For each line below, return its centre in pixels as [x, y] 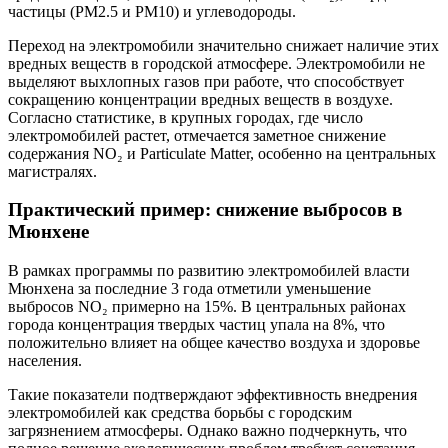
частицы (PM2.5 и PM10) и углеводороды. [152, 11]
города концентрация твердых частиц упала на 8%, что [196, 325]
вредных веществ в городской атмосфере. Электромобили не [216, 63]
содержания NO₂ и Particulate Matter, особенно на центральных [222, 153]
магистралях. [52, 171]
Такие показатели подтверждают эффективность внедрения [212, 395]
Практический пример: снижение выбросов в [205, 210]
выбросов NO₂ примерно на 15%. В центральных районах [207, 307]
